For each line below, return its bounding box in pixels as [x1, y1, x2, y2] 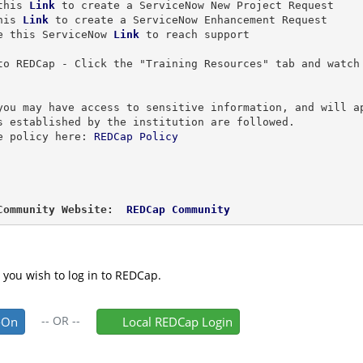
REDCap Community [119, 203, 230, 216]
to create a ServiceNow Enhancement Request [54, 13, 327, 26]
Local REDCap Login [122, 314, 233, 330]
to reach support [145, 28, 250, 41]
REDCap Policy [93, 130, 178, 143]
